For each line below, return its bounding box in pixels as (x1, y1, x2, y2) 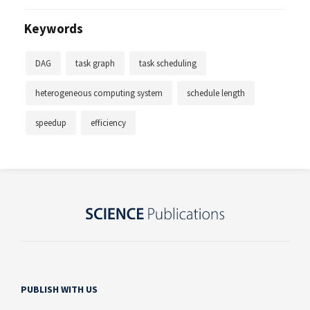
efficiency (91, 116, 126, 129)
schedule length (187, 86, 245, 99)
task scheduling (139, 57, 197, 69)
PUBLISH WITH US (21, 283, 98, 296)
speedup (35, 116, 66, 129)
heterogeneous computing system (35, 86, 163, 99)
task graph (75, 57, 115, 69)
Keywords (24, 20, 83, 37)
